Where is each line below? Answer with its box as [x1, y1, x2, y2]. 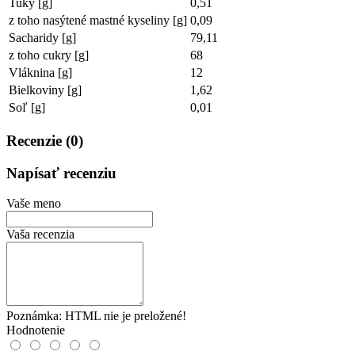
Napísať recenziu [6, 164, 116, 181]
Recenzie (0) [6, 132, 83, 149]
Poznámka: [6, 309, 62, 323]
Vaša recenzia [6, 227, 74, 242]
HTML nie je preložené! [62, 309, 186, 323]
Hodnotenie [6, 323, 65, 338]
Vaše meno [6, 197, 61, 211]
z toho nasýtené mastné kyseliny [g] [9, 13, 187, 28]
